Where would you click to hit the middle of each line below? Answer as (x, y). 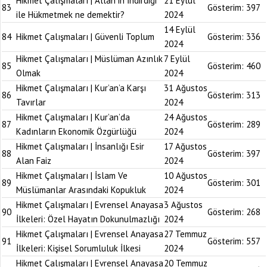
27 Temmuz (185, 234)
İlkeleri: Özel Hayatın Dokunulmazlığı (88, 219)
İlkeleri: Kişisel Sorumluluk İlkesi (78, 248)
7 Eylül (177, 59)
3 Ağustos (183, 205)
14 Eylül (180, 30)
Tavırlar (31, 102)
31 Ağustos (186, 88)
